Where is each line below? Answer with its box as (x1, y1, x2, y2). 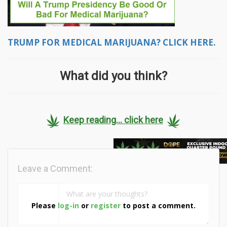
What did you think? (60, 69, 167, 84)
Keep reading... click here (63, 115, 163, 126)
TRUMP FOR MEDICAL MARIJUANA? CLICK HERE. (8, 36, 216, 49)
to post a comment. (121, 200, 196, 210)
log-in (58, 200, 79, 210)
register (91, 200, 121, 210)
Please (31, 200, 58, 210)
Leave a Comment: (18, 163, 93, 174)
